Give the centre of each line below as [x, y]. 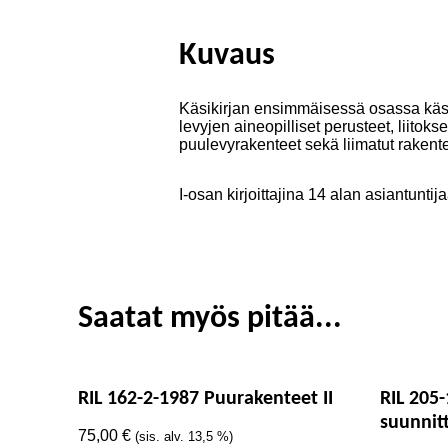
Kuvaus [227, 56]
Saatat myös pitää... [210, 319]
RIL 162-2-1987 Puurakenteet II [205, 399]
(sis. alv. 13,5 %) [184, 436]
